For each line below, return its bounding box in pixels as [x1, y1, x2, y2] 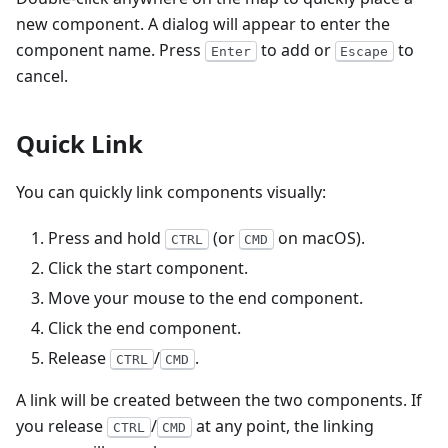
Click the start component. [48, 257, 248, 279]
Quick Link [16, 127, 143, 160]
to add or [256, 39, 335, 61]
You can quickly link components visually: [16, 181, 326, 203]
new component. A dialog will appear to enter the [16, 13, 390, 35]
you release [16, 415, 107, 437]
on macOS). [274, 227, 366, 249]
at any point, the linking [192, 415, 375, 437]
